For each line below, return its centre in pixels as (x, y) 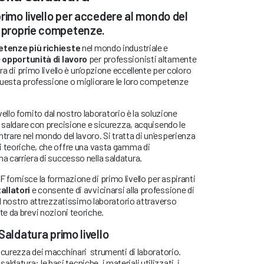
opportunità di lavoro (45, 58)
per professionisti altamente (142, 58)
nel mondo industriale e (124, 47)
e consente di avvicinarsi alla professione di (112, 189)
